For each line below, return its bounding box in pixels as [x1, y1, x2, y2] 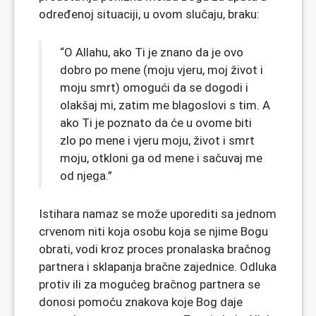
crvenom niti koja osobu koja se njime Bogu [39, 224, 268, 238]
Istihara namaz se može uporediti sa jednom [39, 206, 276, 221]
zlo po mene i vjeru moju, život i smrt [60, 133, 255, 147]
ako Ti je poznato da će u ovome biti [60, 115, 252, 130]
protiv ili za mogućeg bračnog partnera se [39, 276, 260, 291]
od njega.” [60, 168, 112, 183]
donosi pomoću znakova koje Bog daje [39, 294, 243, 309]
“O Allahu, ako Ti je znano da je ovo [60, 44, 243, 59]
